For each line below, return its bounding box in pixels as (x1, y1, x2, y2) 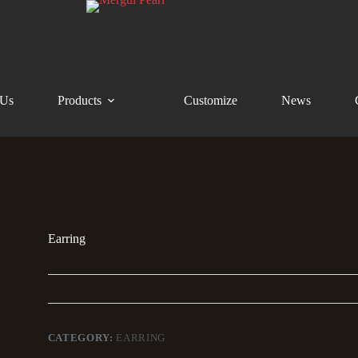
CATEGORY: (47, 332, 117, 344)
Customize (183, 93, 237, 107)
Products (57, 93, 101, 107)
